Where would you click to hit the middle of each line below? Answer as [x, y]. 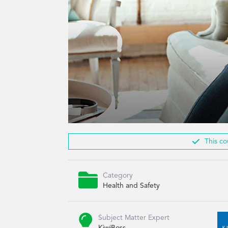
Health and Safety [132, 186]
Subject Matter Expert [134, 218]
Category [118, 176]
